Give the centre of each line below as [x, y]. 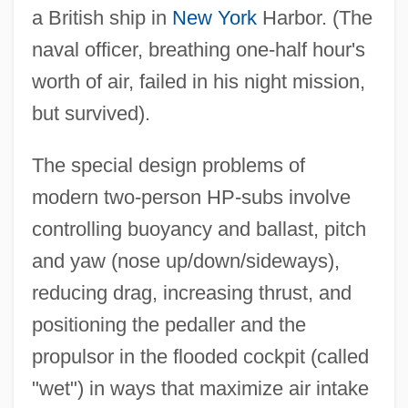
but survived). [91, 113]
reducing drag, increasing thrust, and [191, 292]
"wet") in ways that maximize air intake [200, 388]
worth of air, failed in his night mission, [198, 81]
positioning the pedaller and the [168, 324]
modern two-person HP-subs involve [191, 197]
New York [214, 17]
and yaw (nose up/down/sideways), [185, 260]
